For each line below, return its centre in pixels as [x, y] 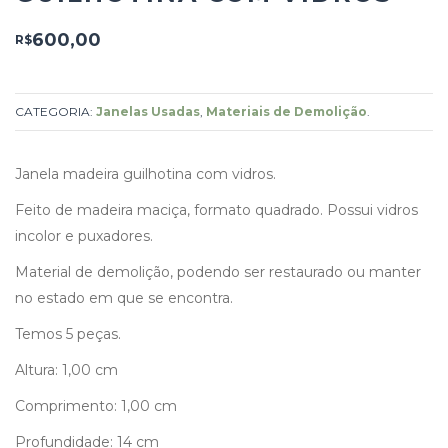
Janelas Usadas [148, 111]
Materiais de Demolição [286, 111]
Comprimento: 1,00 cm [96, 405]
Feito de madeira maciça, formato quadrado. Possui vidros [216, 209]
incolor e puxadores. [84, 235]
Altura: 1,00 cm [66, 369]
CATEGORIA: [55, 111]
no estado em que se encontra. [124, 297]
